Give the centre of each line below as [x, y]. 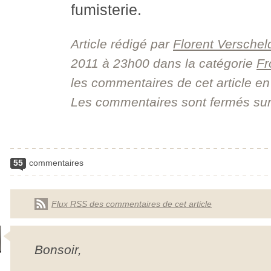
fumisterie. [106, 10]
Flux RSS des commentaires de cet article [132, 204]
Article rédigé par [122, 44]
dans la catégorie [203, 63]
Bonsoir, [58, 250]
